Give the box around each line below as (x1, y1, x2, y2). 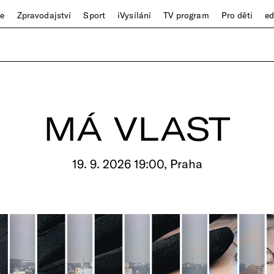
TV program (163, 10, 209, 21)
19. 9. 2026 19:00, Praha (72, 156, 202, 171)
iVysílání (117, 10, 152, 21)
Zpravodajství (17, 10, 72, 21)
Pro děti (221, 10, 253, 21)
